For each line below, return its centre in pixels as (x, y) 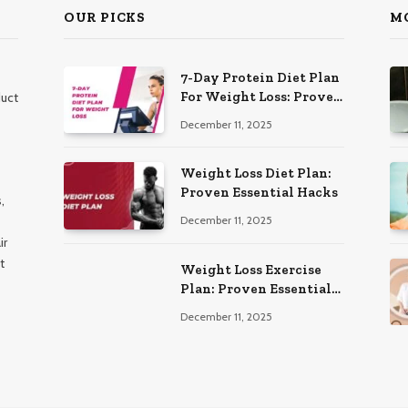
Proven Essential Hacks (259, 193)
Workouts (214, 307)
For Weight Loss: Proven (261, 97)
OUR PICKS (105, 18)
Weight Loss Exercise (251, 269)
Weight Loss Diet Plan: (256, 173)
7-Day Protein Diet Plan (260, 78)
